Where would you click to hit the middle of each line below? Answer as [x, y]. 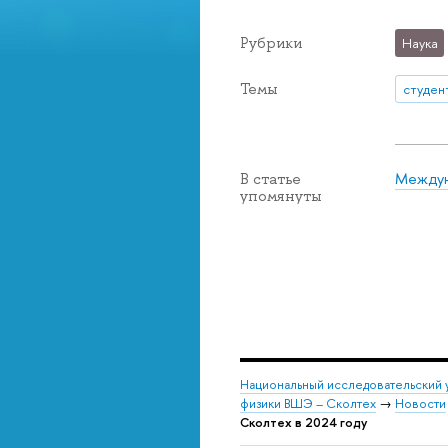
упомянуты [281, 196]
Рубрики [271, 42]
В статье [270, 179]
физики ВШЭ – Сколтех [308, 403]
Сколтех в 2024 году [303, 422]
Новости [420, 403]
